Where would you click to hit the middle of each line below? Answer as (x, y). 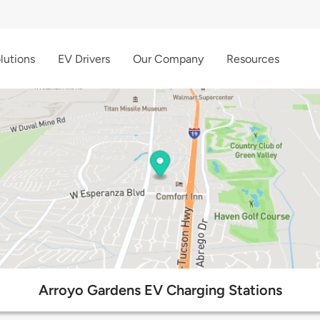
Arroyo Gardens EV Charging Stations (160, 290)
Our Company (168, 59)
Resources (253, 59)
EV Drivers (84, 59)
